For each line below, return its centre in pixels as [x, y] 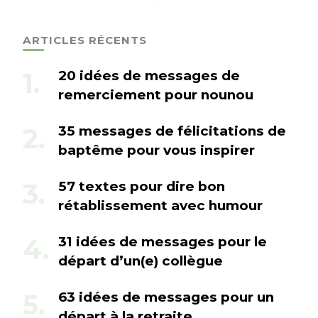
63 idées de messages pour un [166, 297]
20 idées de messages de [149, 75]
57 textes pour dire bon [142, 186]
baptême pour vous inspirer [157, 150]
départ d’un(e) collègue [141, 261]
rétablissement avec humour [160, 205]
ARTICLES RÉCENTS [85, 40]
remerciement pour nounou [156, 94]
